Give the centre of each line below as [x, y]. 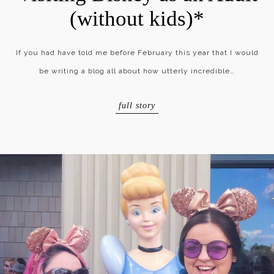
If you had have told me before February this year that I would [137, 53]
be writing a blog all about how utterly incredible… [137, 71]
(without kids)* [137, 19]
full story [137, 106]
